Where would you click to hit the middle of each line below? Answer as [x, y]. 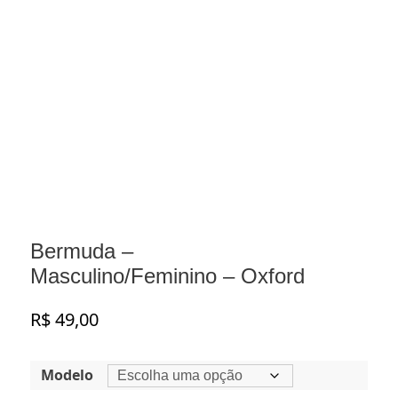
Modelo [67, 375]
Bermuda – [82, 251]
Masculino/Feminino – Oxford [167, 276]
